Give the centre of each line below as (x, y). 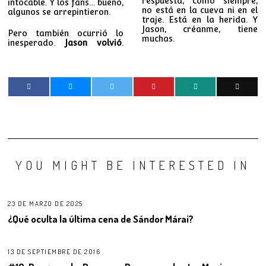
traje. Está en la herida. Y (199, 19)
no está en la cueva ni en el (199, 10)
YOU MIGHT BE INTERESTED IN (133, 164)
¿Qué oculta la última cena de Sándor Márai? (101, 218)
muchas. (158, 38)
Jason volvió (94, 42)
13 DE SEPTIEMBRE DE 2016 (54, 252)
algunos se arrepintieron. (59, 12)
